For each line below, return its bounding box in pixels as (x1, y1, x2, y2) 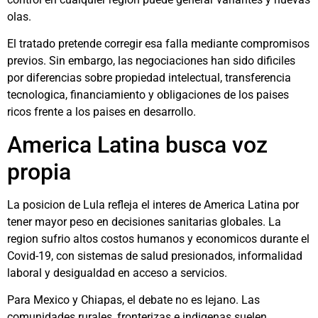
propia (7, 158, 71, 185)
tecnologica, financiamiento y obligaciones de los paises (7, 88, 289, 102)
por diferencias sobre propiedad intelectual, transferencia (7, 71, 291, 85)
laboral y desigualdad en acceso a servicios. (7, 265, 227, 280)
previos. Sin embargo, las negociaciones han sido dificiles (7, 54, 295, 68)
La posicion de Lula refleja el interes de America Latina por (7, 197, 299, 212)
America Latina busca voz (7, 131, 268, 158)
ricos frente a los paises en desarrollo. (7, 105, 196, 119)
